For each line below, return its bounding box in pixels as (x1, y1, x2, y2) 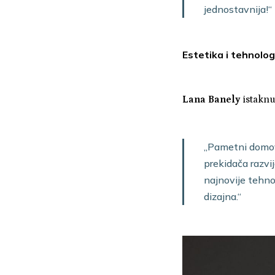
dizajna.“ (203, 190, 241, 203)
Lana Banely (182, 93, 240, 105)
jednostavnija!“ (203, 2, 272, 15)
